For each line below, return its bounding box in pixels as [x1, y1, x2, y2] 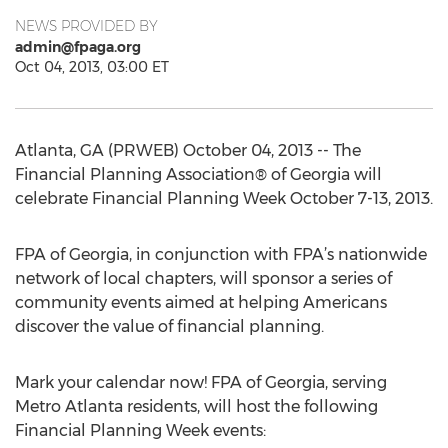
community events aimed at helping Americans [15, 293, 387, 312]
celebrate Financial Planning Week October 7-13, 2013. [15, 189, 433, 208]
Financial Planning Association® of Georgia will [15, 165, 382, 184]
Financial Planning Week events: [15, 421, 266, 440]
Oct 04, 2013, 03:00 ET [15, 58, 169, 76]
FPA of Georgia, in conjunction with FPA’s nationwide [15, 245, 427, 264]
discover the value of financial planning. [15, 317, 324, 336]
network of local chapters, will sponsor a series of [15, 269, 392, 288]
